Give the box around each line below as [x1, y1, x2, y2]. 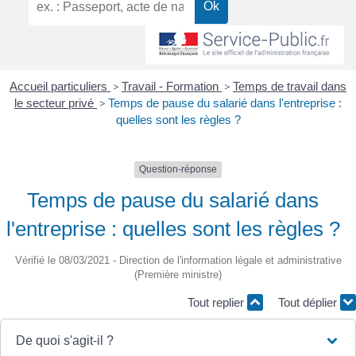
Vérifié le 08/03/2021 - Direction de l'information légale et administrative [14, 253, 342, 266]
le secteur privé [14, 96, 97, 110]
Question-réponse [139, 164, 217, 176]
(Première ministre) [134, 268, 222, 281]
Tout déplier [278, 295, 340, 309]
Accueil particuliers [10, 79, 110, 94]
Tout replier [188, 295, 247, 309]
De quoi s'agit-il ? [16, 334, 114, 347]
